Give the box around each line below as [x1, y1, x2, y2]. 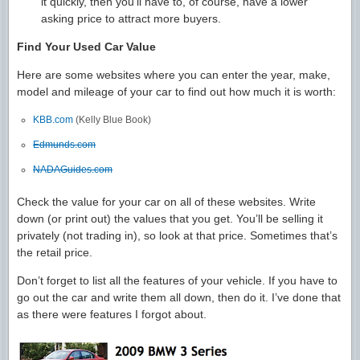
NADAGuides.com [33, 163, 112, 175]
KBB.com [33, 113, 73, 125]
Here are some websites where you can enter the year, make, [17, 67, 330, 81]
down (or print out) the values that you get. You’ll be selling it [17, 211, 323, 225]
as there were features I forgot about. [17, 307, 207, 321]
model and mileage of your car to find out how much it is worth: [17, 84, 336, 98]
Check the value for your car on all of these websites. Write [17, 194, 316, 208]
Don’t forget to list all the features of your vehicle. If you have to [17, 273, 337, 287]
